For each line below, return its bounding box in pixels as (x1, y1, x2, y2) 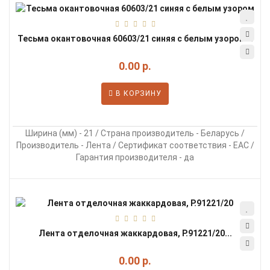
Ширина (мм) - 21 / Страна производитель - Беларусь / (25, 128, 245, 138)
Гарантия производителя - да (76, 152, 194, 162)
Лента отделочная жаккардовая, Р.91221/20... (38, 228, 232, 238)
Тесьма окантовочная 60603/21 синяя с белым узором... (17, 34, 253, 43)
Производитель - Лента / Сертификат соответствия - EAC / (16, 140, 254, 150)
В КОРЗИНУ (113, 89, 162, 98)
